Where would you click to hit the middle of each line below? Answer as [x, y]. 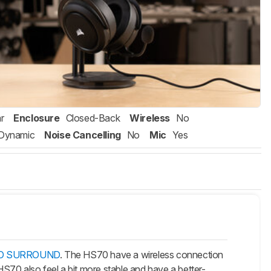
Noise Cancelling [83, 135]
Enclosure [37, 118]
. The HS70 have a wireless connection [141, 255]
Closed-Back [93, 118]
